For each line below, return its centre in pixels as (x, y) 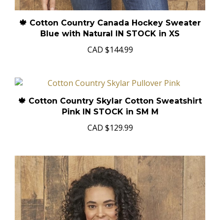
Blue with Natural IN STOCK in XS (110, 35)
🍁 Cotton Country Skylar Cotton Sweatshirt (110, 102)
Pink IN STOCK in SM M (110, 113)
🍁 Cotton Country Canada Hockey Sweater (110, 24)
